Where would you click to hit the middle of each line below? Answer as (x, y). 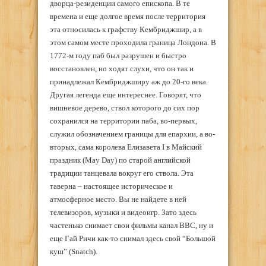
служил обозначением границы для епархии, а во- (132, 134)
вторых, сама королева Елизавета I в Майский (126, 147)
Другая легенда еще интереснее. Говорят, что (126, 94)
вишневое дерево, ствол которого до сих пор (125, 107)
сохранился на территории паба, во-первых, (123, 121)
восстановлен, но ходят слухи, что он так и (122, 68)
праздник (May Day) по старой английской (120, 160)
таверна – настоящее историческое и (111, 186)
